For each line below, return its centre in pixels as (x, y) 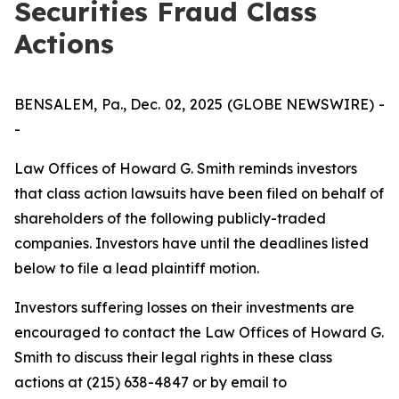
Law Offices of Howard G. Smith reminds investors (186, 168)
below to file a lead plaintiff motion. (137, 268)
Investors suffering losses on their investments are (184, 307)
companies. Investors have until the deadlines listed (191, 243)
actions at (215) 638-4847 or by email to (151, 382)
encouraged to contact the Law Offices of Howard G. (199, 332)
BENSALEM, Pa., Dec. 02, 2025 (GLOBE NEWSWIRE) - (199, 104)
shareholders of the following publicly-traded (170, 218)
